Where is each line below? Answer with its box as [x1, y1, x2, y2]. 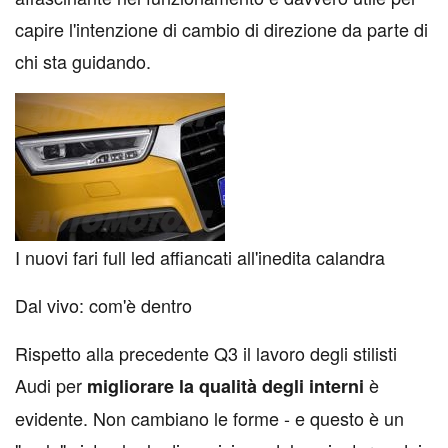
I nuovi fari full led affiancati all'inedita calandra [15, 244, 385, 270]
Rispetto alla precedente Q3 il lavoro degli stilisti [15, 340, 397, 366]
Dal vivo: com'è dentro [15, 292, 192, 318]
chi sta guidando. [15, 48, 151, 74]
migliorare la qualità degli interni [82, 373, 369, 399]
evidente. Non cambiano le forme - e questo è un [15, 405, 404, 431]
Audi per [15, 372, 82, 398]
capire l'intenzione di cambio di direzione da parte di [15, 16, 428, 42]
